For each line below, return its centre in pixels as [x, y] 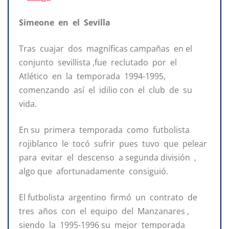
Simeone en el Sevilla [66, 22]
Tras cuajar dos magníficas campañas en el [107, 48]
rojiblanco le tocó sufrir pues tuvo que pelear [114, 143]
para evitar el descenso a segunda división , [109, 157]
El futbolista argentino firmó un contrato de [109, 197]
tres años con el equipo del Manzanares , [104, 211]
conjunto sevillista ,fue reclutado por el [99, 62]
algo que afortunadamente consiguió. [94, 171]
